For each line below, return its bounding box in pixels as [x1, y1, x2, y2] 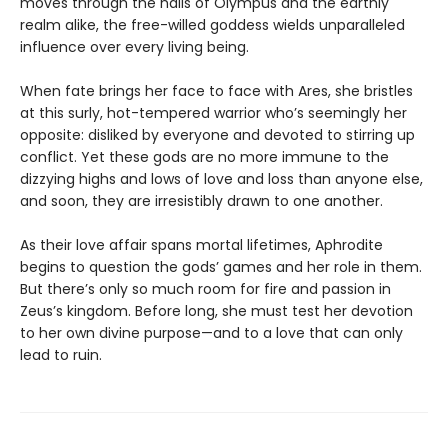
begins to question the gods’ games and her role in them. [20, 257, 422, 277]
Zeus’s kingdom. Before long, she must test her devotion [20, 301, 413, 321]
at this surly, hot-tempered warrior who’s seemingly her [20, 103, 407, 123]
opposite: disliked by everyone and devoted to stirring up [20, 125, 415, 145]
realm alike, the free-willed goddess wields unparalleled [20, 15, 405, 35]
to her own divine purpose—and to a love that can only [20, 323, 403, 343]
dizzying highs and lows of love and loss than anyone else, [20, 169, 423, 189]
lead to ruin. [20, 345, 102, 365]
